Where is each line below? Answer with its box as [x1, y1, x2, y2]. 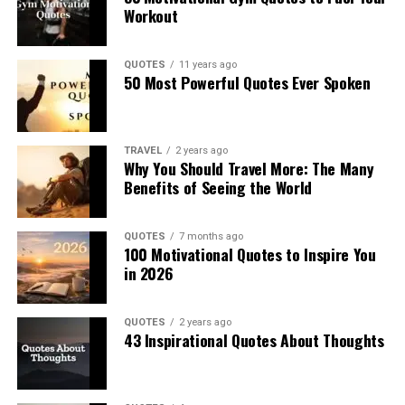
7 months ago [178, 231, 243, 243]
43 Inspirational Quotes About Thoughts [123, 328, 384, 353]
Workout [123, 4, 178, 28]
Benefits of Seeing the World [123, 175, 313, 200]
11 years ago [178, 59, 237, 71]
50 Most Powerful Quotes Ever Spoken [123, 71, 371, 95]
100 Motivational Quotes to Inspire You [123, 242, 376, 267]
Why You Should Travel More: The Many [123, 156, 374, 181]
